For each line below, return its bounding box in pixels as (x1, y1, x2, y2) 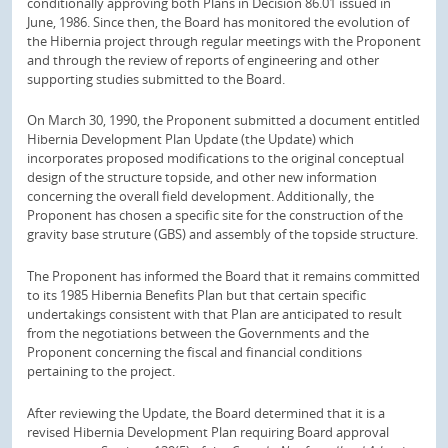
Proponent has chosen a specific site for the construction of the (27, 206, 403, 225)
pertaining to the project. (27, 362, 175, 380)
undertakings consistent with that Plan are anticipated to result (27, 305, 402, 323)
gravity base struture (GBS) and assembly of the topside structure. (27, 225, 418, 244)
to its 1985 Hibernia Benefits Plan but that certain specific (27, 286, 366, 304)
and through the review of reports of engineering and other (27, 50, 379, 69)
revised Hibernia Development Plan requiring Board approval (27, 422, 389, 441)
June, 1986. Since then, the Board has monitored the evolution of (27, 12, 409, 31)
